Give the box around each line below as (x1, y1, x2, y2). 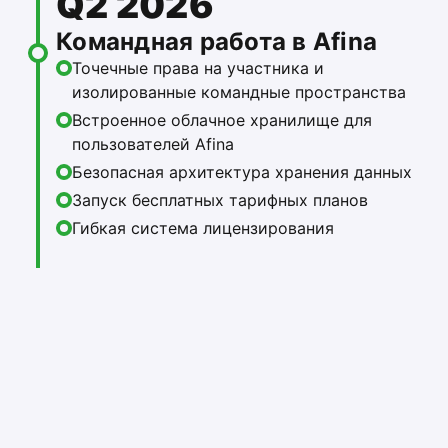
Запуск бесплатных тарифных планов (72, 190, 368, 211)
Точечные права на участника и (72, 58, 324, 79)
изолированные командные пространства (72, 82, 406, 103)
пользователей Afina (72, 134, 234, 155)
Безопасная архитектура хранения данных (72, 162, 412, 183)
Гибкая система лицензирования (72, 218, 334, 239)
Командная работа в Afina (56, 27, 377, 57)
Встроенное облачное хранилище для (72, 110, 372, 131)
